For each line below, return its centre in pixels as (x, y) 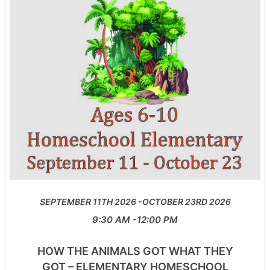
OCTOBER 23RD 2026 (186, 202)
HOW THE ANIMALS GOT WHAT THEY (135, 251)
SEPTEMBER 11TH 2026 (88, 202)
